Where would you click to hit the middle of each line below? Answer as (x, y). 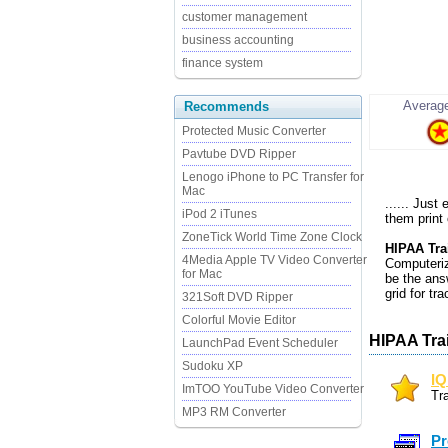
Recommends (226, 106)
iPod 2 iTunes (219, 214)
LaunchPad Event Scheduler (260, 343)
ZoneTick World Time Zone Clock (272, 237)
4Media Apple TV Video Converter (274, 260)
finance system (222, 63)
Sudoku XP (212, 366)
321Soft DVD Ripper (237, 297)
